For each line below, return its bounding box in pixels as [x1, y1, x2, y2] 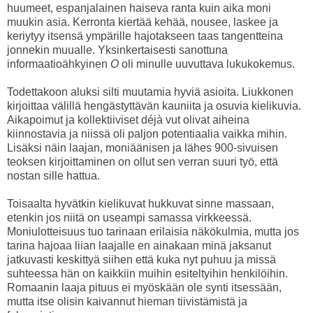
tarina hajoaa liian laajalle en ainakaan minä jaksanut [7, 239, 271, 252]
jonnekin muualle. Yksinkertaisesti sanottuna [7, 43, 228, 56]
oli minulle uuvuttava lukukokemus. [119, 57, 295, 70]
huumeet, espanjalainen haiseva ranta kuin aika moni [7, 1, 271, 14]
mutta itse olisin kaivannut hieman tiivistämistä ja [7, 295, 247, 307]
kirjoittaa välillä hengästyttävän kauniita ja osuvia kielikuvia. [7, 99, 301, 112]
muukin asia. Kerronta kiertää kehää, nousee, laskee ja [7, 15, 278, 28]
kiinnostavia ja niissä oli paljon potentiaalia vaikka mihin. [7, 127, 287, 140]
